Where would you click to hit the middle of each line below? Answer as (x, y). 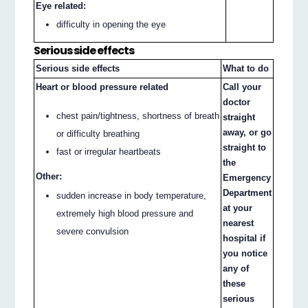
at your (238, 208)
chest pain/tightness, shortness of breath (138, 116)
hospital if (244, 238)
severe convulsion (93, 231)
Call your (242, 87)
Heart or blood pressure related (102, 87)
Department (247, 192)
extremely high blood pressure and (125, 213)
